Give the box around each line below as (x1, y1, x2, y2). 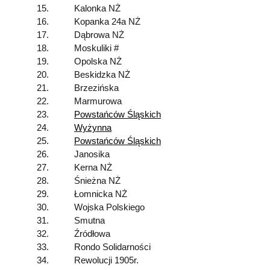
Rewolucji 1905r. (74, 256, 139, 266)
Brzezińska (74, 83, 119, 93)
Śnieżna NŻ (74, 176, 121, 186)
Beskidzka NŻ (74, 70, 130, 80)
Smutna (74, 216, 105, 226)
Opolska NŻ (74, 57, 122, 67)
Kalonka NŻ (74, 4, 121, 14)
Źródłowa (74, 229, 110, 239)
